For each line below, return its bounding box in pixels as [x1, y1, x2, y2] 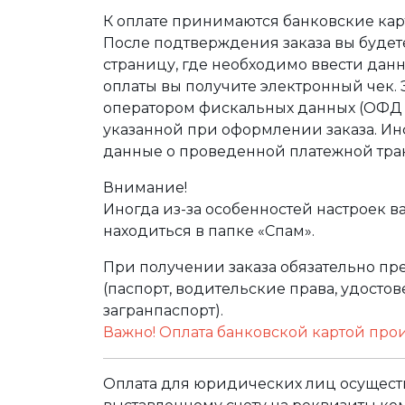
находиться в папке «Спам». [103, 222, 315, 240]
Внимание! [103, 179, 187, 196]
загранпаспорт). [103, 302, 223, 319]
